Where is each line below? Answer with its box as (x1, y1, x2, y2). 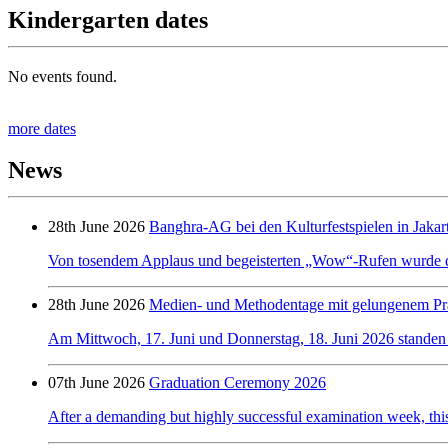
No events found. (8, 67, 117, 85)
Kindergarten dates (8, 6, 208, 33)
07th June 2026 (48, 374, 145, 392)
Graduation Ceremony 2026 (149, 374, 326, 392)
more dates (8, 119, 76, 137)
